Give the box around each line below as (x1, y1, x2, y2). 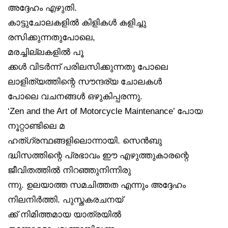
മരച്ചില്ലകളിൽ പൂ (8, 47, 83, 56)
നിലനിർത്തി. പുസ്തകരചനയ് (8, 194, 123, 204)
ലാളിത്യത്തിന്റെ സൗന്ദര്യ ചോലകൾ (8, 76, 162, 86)
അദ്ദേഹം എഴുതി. (8, 3, 77, 12)
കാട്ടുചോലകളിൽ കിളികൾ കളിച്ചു (8, 17, 146, 27)
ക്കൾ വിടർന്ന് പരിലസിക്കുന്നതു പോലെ (8, 62, 168, 71)
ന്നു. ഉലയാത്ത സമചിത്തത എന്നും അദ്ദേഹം (8, 180, 186, 189)
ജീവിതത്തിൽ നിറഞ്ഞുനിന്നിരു (8, 165, 131, 175)
